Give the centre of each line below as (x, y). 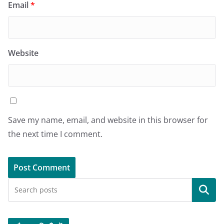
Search (204, 190)
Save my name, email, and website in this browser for (108, 120)
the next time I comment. (55, 134)
